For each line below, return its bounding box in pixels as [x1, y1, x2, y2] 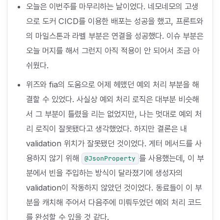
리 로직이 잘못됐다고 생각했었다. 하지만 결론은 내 [26, 123, 187, 134]
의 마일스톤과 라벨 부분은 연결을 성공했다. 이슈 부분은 [26, 31, 203, 41]
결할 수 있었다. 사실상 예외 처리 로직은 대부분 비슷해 [26, 94, 199, 104]
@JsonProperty [84, 154, 136, 163]
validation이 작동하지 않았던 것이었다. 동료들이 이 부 [26, 182, 202, 192]
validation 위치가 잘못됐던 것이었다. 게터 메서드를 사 [26, 138, 202, 148]
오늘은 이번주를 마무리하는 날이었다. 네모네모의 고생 [26, 1, 198, 12]
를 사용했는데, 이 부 [138, 153, 204, 163]
